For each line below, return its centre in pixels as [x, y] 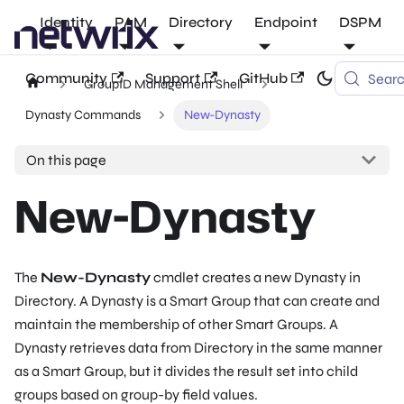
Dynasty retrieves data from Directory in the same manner [198, 347]
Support [173, 78]
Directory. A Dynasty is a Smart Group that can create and [197, 300]
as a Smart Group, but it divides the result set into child [186, 371]
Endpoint [286, 22]
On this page [66, 160]
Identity [66, 22]
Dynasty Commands [83, 115]
